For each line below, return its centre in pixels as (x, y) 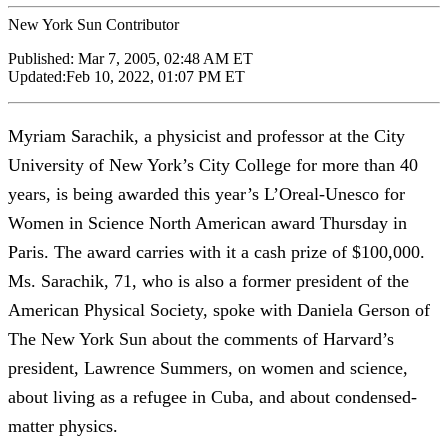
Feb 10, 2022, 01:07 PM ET (155, 76)
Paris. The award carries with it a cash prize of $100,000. (216, 251)
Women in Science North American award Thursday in (207, 222)
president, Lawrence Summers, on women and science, (208, 367)
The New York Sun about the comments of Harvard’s (201, 338)
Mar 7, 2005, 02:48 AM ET (165, 58)
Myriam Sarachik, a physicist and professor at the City (206, 135)
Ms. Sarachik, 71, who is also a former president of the (208, 280)
